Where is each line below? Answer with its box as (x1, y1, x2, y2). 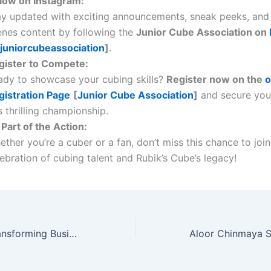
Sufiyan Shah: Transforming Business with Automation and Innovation (69, 227, 77, 240)
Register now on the (166, 73, 265, 85)
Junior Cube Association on (136, 25, 269, 38)
